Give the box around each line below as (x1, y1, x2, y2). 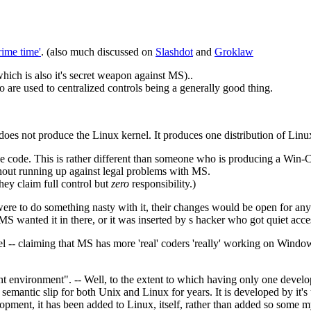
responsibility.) (129, 178, 196, 190)
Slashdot (155, 46, 193, 58)
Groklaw (215, 46, 253, 58)
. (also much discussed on (41, 46, 155, 58)
